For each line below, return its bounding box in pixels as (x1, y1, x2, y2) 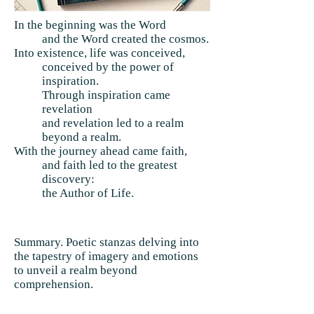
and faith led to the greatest (42, 158, 177, 172)
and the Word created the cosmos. (42, 32, 209, 46)
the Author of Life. (42, 186, 134, 200)
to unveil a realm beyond (14, 264, 137, 277)
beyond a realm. (42, 130, 121, 144)
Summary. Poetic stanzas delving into (14, 235, 199, 249)
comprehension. (14, 278, 93, 291)
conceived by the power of (42, 60, 174, 74)
